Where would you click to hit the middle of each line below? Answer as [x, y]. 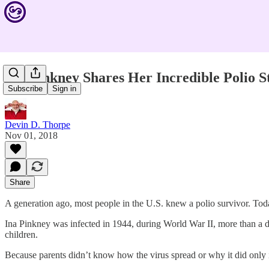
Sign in [64, 89]
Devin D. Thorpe [38, 124]
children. [21, 234]
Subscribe [25, 89]
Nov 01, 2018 [31, 135]
